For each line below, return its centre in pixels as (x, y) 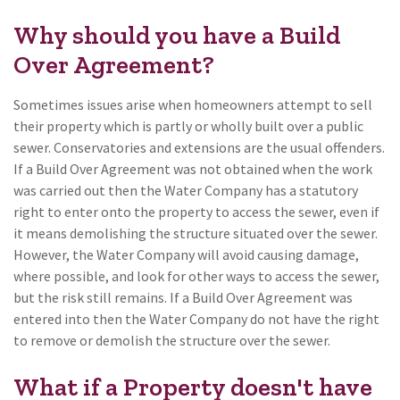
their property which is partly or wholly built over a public (188, 125)
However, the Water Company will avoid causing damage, (186, 254)
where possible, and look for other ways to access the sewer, (196, 275)
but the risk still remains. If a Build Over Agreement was (183, 297)
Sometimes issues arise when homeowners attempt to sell (193, 104)
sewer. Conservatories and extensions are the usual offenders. (199, 147)
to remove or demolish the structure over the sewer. (172, 340)
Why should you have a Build (177, 35)
